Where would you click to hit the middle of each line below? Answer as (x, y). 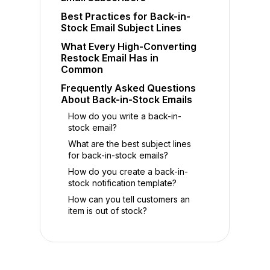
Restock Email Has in (110, 58)
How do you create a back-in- (128, 172)
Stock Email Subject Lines (121, 28)
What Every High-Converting (129, 47)
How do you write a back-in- (125, 116)
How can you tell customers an (129, 199)
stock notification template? (123, 183)
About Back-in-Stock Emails (127, 100)
